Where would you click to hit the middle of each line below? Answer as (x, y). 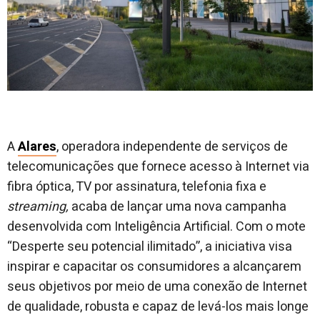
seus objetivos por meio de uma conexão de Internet (157, 287)
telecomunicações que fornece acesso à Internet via (158, 167)
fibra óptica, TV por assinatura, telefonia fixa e (137, 187)
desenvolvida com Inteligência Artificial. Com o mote (156, 227)
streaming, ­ (39, 207)
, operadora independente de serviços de (172, 147)
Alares (37, 147)
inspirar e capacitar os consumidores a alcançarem (154, 267)
